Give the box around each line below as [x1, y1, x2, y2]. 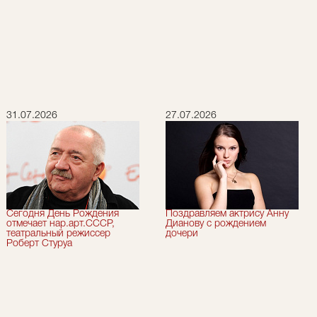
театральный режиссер [6, 229, 110, 238]
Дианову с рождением [166, 219, 266, 229]
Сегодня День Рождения [6, 209, 119, 219]
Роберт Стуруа [6, 239, 72, 248]
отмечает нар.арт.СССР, [6, 219, 115, 229]
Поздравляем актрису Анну [166, 209, 289, 219]
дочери [166, 229, 198, 238]
